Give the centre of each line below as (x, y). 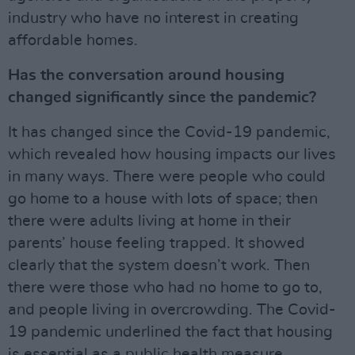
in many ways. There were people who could (167, 177)
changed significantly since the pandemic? (162, 98)
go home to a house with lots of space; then (163, 199)
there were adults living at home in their (149, 221)
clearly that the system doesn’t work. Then (159, 266)
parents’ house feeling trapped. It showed (157, 244)
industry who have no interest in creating (153, 19)
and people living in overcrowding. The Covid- (172, 310)
